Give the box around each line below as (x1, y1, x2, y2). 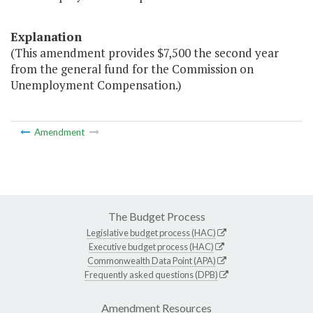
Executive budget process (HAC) (89, 240, 214, 252)
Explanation (10, 29, 82, 45)
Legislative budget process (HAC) (87, 226, 216, 238)
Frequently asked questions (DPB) (85, 268, 218, 280)
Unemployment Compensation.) (10, 77, 182, 94)
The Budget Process (108, 209, 205, 223)
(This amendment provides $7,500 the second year (10, 45, 279, 61)
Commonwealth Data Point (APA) (87, 254, 216, 266)
